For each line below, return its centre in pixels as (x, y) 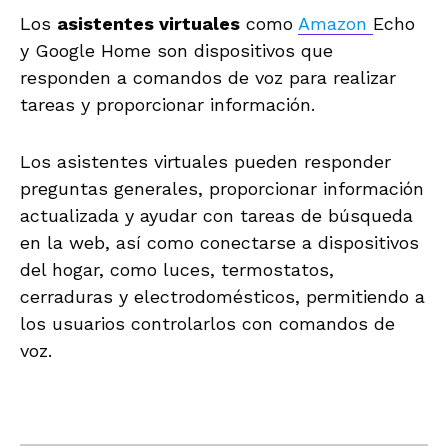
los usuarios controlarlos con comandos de (207, 323)
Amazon (335, 23)
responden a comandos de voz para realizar (208, 77)
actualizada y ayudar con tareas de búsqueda (216, 215)
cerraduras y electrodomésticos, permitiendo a (222, 296)
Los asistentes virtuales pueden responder (205, 161)
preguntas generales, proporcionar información (222, 188)
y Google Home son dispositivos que (176, 50)
